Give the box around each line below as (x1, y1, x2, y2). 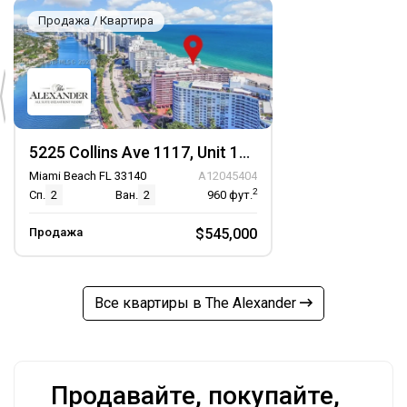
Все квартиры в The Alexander (94, 294, 300, 312)
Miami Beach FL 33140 (29, 169, 146, 183)
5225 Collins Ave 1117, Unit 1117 (239, 143, 250, 162)
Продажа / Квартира (38, 14, 154, 27)
